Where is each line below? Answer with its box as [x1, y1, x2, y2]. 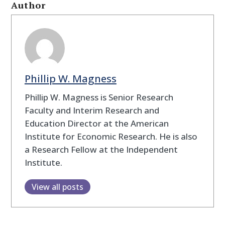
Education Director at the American [24, 117, 169, 129]
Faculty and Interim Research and [24, 104, 159, 116]
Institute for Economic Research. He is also [24, 130, 197, 142]
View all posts [31, 181, 83, 192]
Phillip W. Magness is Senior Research [24, 91, 173, 103]
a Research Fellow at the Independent [24, 143, 178, 155]
